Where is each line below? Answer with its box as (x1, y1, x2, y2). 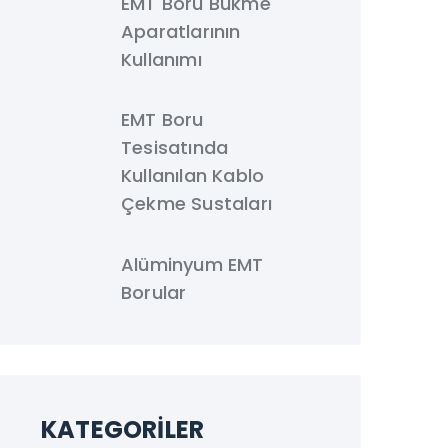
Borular (121, 280, 187, 305)
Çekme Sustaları (121, 191, 272, 216)
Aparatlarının (121, 19, 241, 44)
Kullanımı (121, 47, 202, 72)
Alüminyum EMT (121, 252, 264, 277)
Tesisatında (121, 135, 229, 160)
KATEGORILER (41, 413, 205, 446)
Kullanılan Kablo (121, 163, 265, 188)
